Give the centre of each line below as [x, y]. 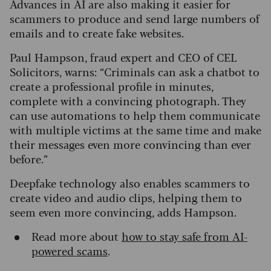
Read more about [77, 236]
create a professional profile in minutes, [112, 86]
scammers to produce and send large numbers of [135, 18]
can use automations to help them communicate [135, 115]
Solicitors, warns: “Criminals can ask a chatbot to [135, 72]
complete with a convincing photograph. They [128, 101]
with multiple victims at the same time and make [135, 130]
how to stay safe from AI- [184, 236]
